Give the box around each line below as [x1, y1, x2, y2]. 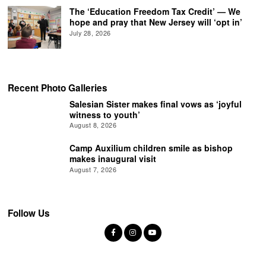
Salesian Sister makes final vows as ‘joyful [69, 97, 242, 110]
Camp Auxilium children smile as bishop [69, 142, 233, 154]
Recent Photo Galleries [8, 81, 108, 95]
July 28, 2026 [69, 27, 111, 37]
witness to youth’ [69, 108, 141, 121]
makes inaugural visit [69, 153, 157, 165]
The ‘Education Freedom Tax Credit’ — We [69, 5, 241, 18]
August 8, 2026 [69, 120, 117, 130]
